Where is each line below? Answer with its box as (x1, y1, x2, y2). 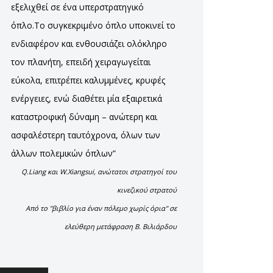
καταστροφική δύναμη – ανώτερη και (11, 111, 157, 122)
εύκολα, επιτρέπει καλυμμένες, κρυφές (11, 74, 165, 86)
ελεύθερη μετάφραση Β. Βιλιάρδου (65, 222, 177, 231)
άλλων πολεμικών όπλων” (11, 147, 116, 159)
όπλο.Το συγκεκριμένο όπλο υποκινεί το (11, 19, 175, 31)
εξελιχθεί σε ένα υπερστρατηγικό (11, 1, 144, 13)
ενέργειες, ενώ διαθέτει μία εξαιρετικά (11, 93, 162, 104)
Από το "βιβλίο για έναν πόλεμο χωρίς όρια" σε (26, 204, 177, 213)
